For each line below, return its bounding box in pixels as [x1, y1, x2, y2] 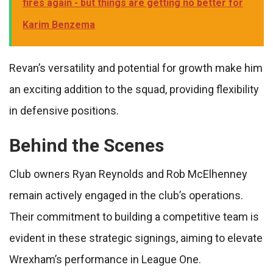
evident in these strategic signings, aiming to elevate [9, 232, 263, 245]
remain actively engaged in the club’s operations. [9, 189, 243, 202]
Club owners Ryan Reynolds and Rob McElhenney [9, 168, 247, 181]
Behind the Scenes [9, 135, 164, 157]
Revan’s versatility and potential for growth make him [9, 62, 263, 75]
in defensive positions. [9, 104, 119, 118]
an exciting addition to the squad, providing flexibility [9, 83, 259, 96]
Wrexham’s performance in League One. [9, 253, 201, 266]
